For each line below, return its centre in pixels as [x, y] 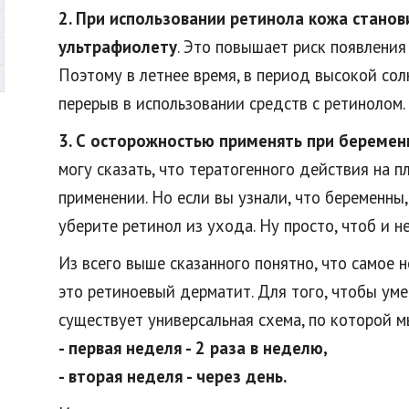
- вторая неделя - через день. [173, 376]
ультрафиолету [118, 47]
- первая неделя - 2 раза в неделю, [193, 348]
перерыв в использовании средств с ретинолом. [232, 103]
